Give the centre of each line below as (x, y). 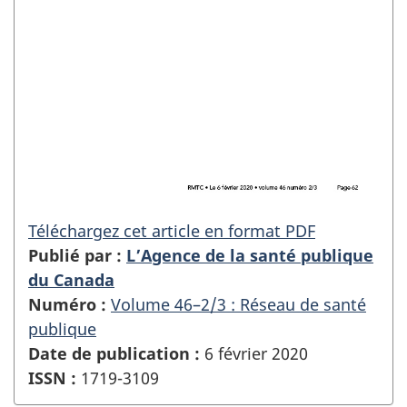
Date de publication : (114, 353)
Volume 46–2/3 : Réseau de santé (238, 304)
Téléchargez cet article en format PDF (172, 230)
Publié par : (77, 255)
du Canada (71, 279)
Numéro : (67, 304)
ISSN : (52, 377)
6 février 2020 (254, 353)
